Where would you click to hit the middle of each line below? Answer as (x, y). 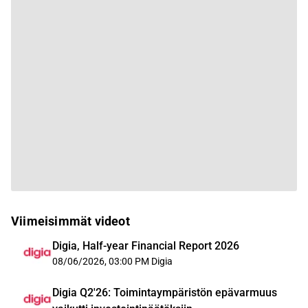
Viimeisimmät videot (70, 221)
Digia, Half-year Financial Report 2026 (146, 246)
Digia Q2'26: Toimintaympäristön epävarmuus (165, 293)
